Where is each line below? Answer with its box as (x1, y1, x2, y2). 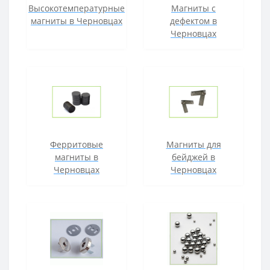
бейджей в (172, 151, 215, 163)
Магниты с (171, 2, 216, 14)
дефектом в (170, 15, 217, 27)
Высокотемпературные (28, 2, 125, 14)
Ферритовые (50, 139, 103, 150)
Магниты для (166, 139, 221, 150)
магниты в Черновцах (31, 15, 122, 27)
